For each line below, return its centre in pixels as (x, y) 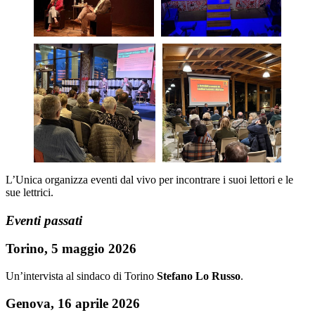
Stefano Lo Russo (199, 276)
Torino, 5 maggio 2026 (71, 249)
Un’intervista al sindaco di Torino (81, 276)
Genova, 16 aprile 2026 (73, 303)
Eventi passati (44, 220)
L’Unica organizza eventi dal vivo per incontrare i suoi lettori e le (149, 179)
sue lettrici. (30, 192)
